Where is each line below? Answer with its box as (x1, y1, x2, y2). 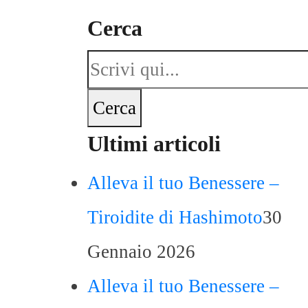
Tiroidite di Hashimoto (87, 207, 263, 228)
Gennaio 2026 (87, 241, 195, 262)
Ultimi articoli (87, 131, 221, 156)
